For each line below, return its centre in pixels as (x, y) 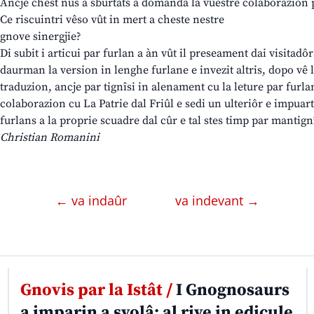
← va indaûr (93, 201)
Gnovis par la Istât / (96, 291)
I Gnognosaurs (231, 291)
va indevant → (217, 201)
